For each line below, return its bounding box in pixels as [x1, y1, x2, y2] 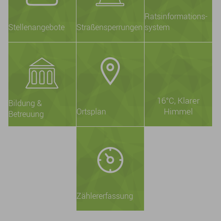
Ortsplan [76, 106, 106, 117]
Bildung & [8, 98, 42, 109]
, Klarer [174, 95, 200, 106]
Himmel [163, 106, 193, 117]
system [144, 22, 170, 33]
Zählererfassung [76, 190, 133, 201]
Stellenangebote [8, 22, 65, 33]
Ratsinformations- [144, 11, 208, 22]
